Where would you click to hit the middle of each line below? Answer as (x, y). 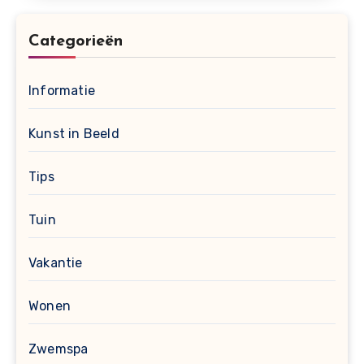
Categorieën (76, 41)
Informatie (62, 90)
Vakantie (56, 262)
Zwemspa (58, 349)
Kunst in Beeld (74, 133)
